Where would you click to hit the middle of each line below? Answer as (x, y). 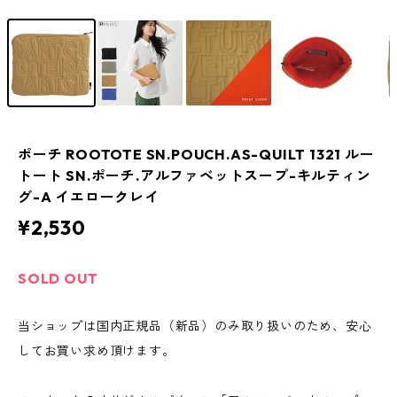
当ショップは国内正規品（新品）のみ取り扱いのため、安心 (195, 327)
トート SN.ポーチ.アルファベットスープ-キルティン (195, 176)
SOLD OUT (58, 279)
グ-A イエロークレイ (89, 197)
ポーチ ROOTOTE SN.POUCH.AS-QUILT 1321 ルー (196, 155)
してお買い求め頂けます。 (97, 351)
